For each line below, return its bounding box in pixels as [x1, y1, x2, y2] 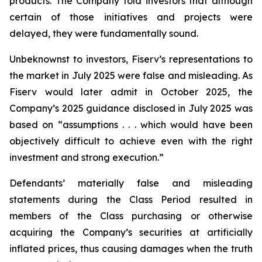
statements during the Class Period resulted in [9, 194, 253, 205]
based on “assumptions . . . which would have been [9, 119, 253, 130]
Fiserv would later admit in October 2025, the [9, 86, 253, 98]
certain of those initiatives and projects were [9, 11, 253, 23]
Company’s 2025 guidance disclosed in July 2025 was [9, 102, 253, 114]
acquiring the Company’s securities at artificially [9, 226, 253, 238]
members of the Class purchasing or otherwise [9, 210, 253, 222]
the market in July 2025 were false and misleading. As [9, 70, 253, 81]
